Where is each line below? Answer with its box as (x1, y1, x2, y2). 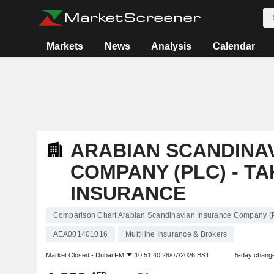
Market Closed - (45, 251, 95, 259)
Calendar (212, 41, 255, 51)
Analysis (151, 41, 192, 51)
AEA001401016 (53, 230, 108, 239)
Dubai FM (95, 251, 124, 259)
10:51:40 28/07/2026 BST (134, 251, 210, 259)
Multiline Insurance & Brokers (125, 230, 228, 239)
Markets (46, 41, 84, 51)
